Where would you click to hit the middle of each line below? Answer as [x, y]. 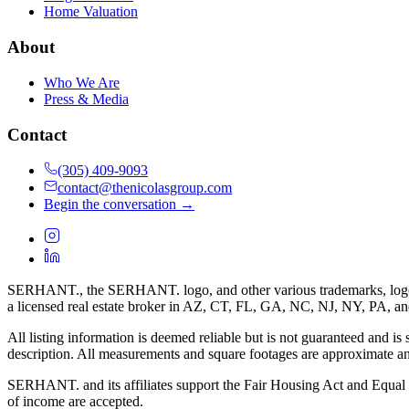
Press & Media [86, 99]
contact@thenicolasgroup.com [145, 188]
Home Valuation [91, 12]
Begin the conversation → [119, 204]
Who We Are [82, 82]
